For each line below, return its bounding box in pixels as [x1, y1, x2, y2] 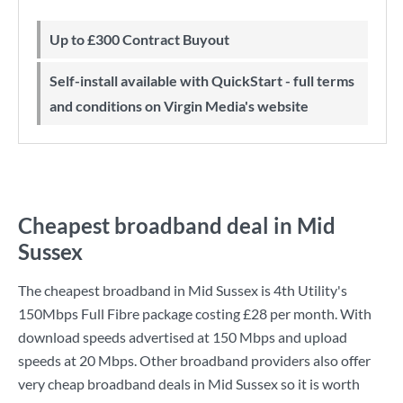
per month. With [267, 305, 372, 322]
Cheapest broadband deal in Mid [18, 212, 336, 238]
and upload [275, 328, 347, 345]
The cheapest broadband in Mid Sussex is [18, 282, 273, 299]
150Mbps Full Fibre [18, 305, 139, 322]
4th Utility [273, 282, 337, 299]
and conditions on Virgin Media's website [49, 97, 309, 114]
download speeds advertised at [18, 328, 212, 345]
